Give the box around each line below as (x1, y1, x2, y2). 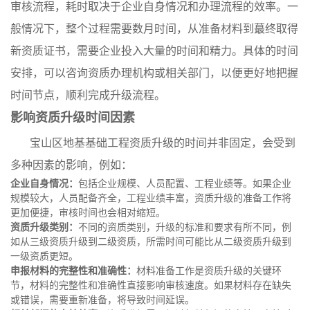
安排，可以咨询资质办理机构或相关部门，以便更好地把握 (10, 67, 298, 79)
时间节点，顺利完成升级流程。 (10, 89, 165, 101)
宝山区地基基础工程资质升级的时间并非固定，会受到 (30, 137, 295, 149)
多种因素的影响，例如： (10, 159, 132, 171)
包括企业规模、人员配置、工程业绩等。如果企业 (78, 179, 291, 189)
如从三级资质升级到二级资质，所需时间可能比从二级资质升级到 (10, 237, 291, 247)
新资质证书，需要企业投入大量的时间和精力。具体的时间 (10, 45, 298, 57)
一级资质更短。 (10, 251, 78, 262)
